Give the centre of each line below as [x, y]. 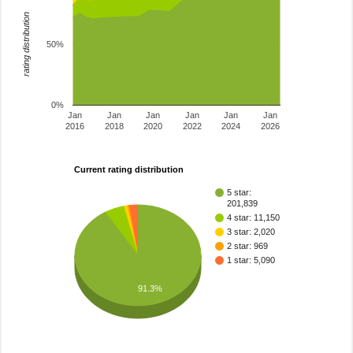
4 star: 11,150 [253, 218]
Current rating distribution [129, 170]
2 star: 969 [247, 246]
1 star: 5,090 [251, 260]
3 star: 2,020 [251, 232]
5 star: [239, 193]
